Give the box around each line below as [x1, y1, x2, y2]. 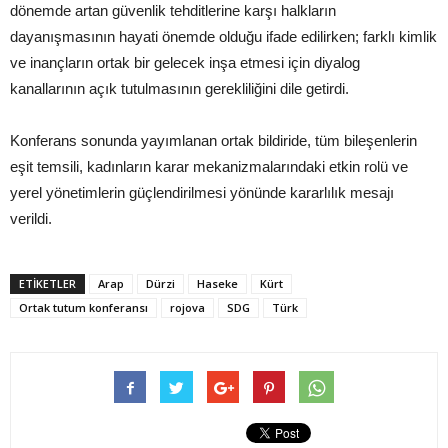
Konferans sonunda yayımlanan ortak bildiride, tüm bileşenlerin [10, 132, 417, 150]
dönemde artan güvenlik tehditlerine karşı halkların [10, 2, 336, 20]
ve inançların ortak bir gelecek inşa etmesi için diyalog [10, 54, 360, 72]
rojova [170, 300, 205, 316]
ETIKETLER [19, 276, 76, 292]
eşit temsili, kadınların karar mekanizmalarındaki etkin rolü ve [10, 158, 408, 176]
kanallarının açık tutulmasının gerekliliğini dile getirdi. [10, 80, 349, 98]
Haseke [197, 276, 238, 292]
